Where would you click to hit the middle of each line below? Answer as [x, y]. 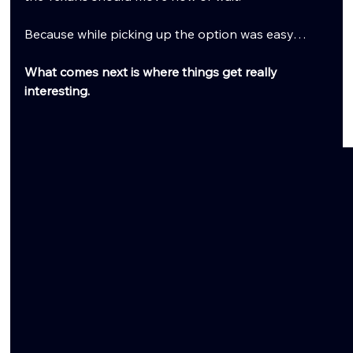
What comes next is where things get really [153, 71]
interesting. [58, 90]
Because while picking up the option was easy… [166, 33]
